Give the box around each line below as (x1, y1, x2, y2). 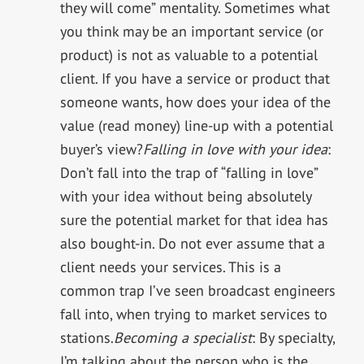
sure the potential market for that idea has (59, 210, 328, 230)
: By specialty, (251, 328, 335, 348)
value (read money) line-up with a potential (59, 116, 333, 136)
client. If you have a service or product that (59, 69, 330, 89)
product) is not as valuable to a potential (59, 45, 318, 65)
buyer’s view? (59, 140, 143, 159)
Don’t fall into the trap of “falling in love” (59, 163, 318, 183)
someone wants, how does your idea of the (59, 93, 331, 112)
